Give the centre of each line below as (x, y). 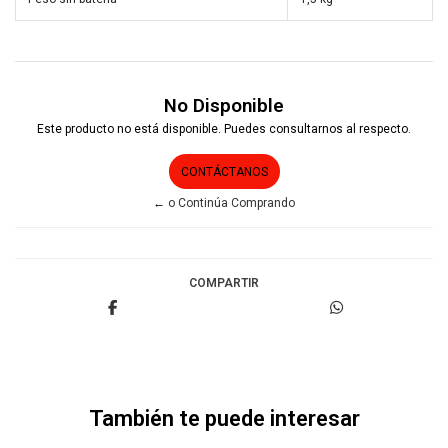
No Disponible (224, 105)
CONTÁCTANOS (224, 171)
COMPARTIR (224, 282)
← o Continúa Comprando (224, 202)
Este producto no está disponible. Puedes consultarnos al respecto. (224, 128)
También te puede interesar (224, 418)
